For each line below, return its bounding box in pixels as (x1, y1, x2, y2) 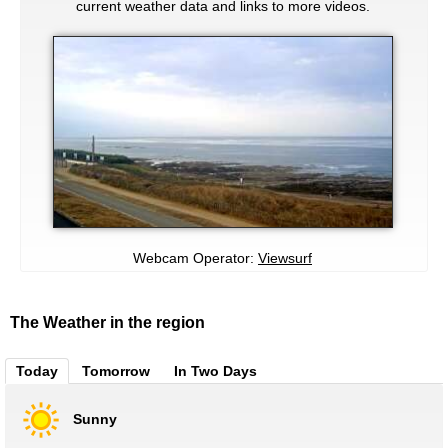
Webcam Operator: (133, 249, 258, 266)
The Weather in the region (10, 313, 205, 331)
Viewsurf (258, 249, 312, 266)
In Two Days (174, 362, 257, 379)
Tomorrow (82, 362, 150, 379)
